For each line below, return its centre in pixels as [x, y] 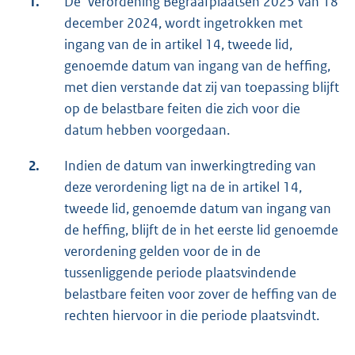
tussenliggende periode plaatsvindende [180, 273]
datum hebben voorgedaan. [147, 130]
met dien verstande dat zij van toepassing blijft [202, 88]
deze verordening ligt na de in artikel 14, [183, 187]
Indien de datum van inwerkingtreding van [190, 166]
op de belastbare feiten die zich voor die [182, 109]
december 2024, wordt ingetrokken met [183, 23]
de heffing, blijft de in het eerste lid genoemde [201, 230]
